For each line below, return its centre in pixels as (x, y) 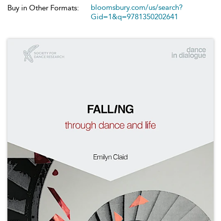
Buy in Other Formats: (43, 8)
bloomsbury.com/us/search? (137, 7)
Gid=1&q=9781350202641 (134, 17)
